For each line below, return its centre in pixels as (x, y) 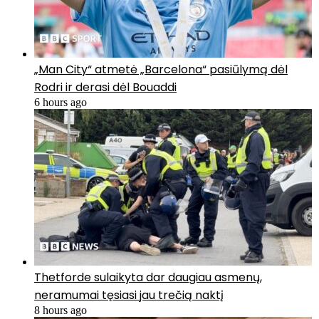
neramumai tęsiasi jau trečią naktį (129, 296)
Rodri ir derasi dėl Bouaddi (105, 88)
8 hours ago (61, 310)
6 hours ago (61, 103)
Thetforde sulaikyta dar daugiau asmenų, (148, 278)
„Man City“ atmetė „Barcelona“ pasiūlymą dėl (161, 70)
